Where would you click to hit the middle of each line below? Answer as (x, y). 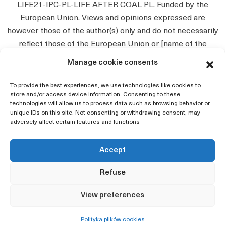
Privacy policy (39, 180)
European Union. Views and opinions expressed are (113, 18)
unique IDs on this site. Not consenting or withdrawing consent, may (105, 113)
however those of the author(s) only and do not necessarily (113, 31)
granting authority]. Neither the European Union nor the (113, 57)
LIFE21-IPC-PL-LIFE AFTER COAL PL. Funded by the (113, 5)
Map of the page (44, 212)
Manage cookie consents (113, 63)
